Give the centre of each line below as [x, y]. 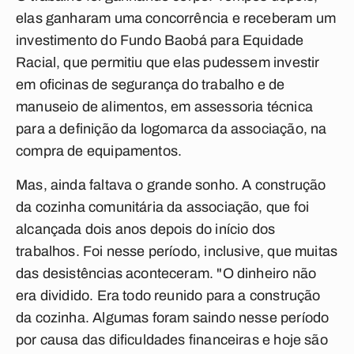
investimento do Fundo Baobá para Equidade [160, 40]
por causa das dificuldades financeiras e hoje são [172, 340]
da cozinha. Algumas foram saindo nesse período [173, 318]
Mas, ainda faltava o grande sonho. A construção [171, 185]
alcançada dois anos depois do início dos [146, 229]
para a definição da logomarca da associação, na [171, 129]
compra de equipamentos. [99, 151]
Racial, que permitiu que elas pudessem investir [168, 62]
